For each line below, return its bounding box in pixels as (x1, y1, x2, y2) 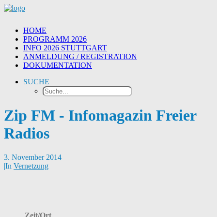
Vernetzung (14, 161, 48, 170)
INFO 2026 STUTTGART (23, 44, 107, 52)
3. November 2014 (4, 153, 62, 161)
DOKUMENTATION (23, 61, 92, 69)
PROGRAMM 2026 (23, 35, 87, 43)
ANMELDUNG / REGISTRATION (23, 52, 137, 61)
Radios (4, 124, 49, 142)
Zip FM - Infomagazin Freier (4, 107, 196, 124)
